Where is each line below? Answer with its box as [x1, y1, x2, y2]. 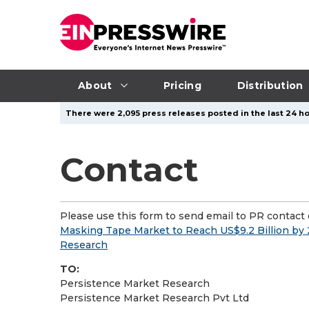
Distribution [237, 79, 303, 92]
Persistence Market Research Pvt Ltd [60, 292, 249, 304]
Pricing [163, 79, 201, 92]
